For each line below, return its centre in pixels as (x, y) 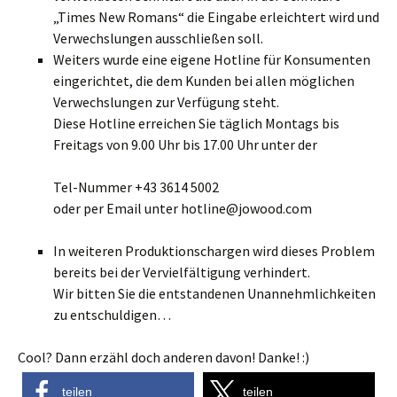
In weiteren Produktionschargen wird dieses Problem (214, 251)
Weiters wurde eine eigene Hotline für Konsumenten (212, 59)
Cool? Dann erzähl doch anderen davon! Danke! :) (163, 357)
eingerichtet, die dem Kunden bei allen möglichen (204, 81)
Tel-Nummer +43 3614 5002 (136, 187)
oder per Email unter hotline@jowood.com (183, 208)
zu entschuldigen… (112, 315)
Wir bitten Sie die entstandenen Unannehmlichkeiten (214, 293)
